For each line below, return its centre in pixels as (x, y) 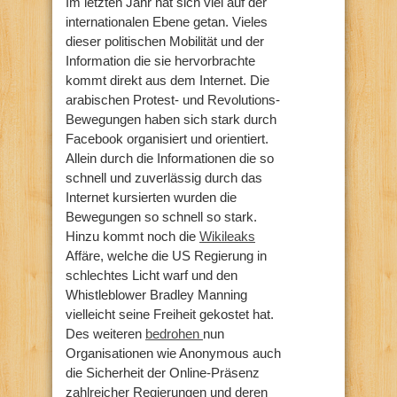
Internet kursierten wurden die (151, 197)
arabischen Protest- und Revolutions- (173, 99)
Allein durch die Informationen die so (170, 158)
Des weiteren (105, 333)
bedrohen (174, 333)
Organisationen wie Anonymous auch (173, 353)
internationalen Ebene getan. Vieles (167, 21)
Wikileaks (227, 236)
